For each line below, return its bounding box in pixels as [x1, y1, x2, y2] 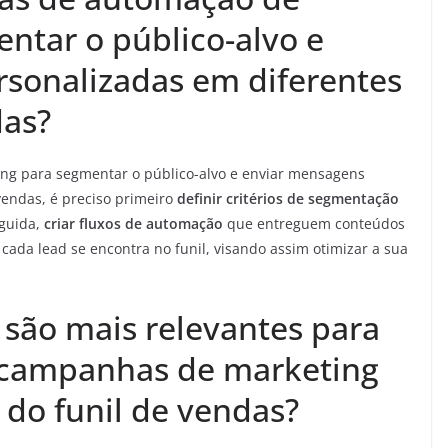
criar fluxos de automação [44, 214, 223, 234]
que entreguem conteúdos [223, 214, 405, 234]
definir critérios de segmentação [177, 189, 399, 209]
